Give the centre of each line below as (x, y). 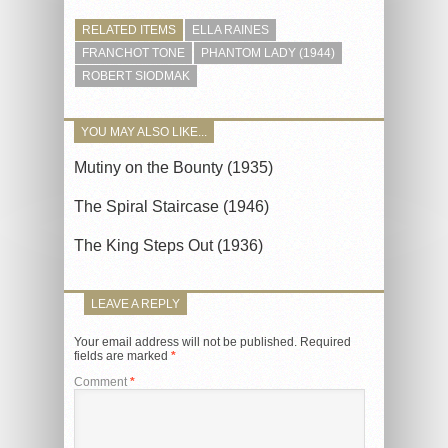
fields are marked (122, 356)
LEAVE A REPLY (135, 304)
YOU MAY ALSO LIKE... (144, 132)
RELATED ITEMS (129, 30)
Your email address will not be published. (185, 342)
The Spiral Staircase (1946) (171, 207)
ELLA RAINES (230, 30)
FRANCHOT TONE (133, 53)
